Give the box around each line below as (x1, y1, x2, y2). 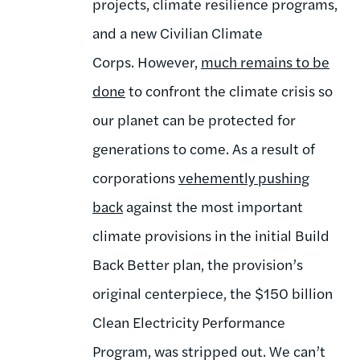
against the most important (123, 195, 303, 216)
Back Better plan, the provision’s (92, 253, 303, 274)
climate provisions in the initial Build (92, 224, 329, 245)
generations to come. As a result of (92, 137, 315, 158)
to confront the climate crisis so (125, 80, 333, 100)
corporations (92, 166, 178, 187)
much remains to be (201, 51, 329, 72)
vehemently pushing (178, 166, 309, 187)
